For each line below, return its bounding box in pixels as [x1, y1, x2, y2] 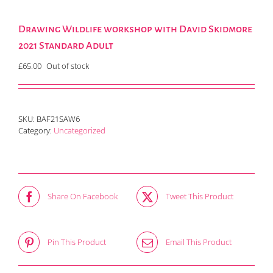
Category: [18, 125, 54, 136]
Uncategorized [54, 125, 105, 136]
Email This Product [166, 236, 232, 248]
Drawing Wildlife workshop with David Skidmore [18, 24, 252, 35]
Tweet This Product [166, 191, 233, 202]
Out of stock [46, 60, 89, 72]
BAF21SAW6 [37, 113, 80, 125]
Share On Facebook [48, 191, 118, 202]
